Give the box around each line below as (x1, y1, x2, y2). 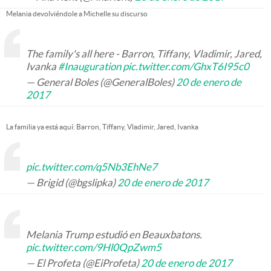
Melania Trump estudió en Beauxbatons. (26, 229, 202, 240)
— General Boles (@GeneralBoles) (26, 76, 176, 88)
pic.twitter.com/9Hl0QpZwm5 (26, 241, 162, 253)
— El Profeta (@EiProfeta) (26, 257, 141, 269)
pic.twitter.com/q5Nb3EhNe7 (26, 161, 157, 172)
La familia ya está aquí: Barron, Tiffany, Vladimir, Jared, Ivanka (6, 123, 198, 131)
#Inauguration (58, 60, 121, 72)
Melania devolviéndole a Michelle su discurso (6, 10, 148, 18)
